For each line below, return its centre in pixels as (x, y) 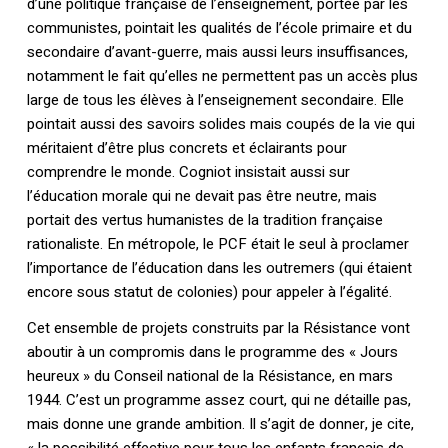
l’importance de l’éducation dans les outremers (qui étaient (219, 268)
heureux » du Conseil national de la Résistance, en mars (209, 376)
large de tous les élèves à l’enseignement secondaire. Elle (215, 100)
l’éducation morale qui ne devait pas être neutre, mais (201, 196)
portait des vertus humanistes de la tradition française (204, 220)
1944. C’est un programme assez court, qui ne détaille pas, (218, 400)
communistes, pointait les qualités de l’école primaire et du (219, 28)
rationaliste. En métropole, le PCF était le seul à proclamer (217, 244)
